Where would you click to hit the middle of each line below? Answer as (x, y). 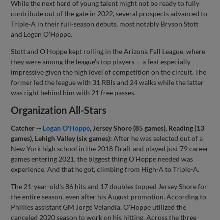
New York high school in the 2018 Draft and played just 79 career (110, 148)
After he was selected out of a (158, 138)
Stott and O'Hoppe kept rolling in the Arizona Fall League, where (108, 51)
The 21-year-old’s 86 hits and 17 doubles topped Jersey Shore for (109, 186)
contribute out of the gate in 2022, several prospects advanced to (109, 13)
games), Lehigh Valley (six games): (62, 138)
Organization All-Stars (59, 110)
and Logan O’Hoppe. (42, 34)
